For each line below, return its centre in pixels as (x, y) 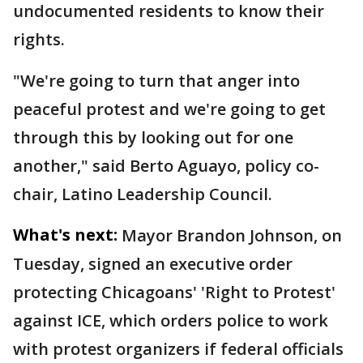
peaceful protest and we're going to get (169, 109)
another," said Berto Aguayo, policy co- (166, 166)
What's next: (65, 235)
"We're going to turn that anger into (156, 81)
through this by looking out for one (153, 137)
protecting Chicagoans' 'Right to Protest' (174, 292)
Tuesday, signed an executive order (153, 264)
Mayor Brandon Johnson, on (232, 235)
